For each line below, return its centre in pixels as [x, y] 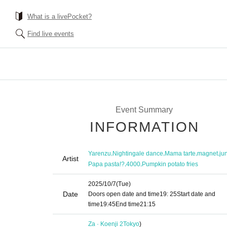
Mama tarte [180, 153]
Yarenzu [100, 153]
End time [128, 204]
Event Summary [144, 110]
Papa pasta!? [106, 164]
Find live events [51, 34]
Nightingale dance [138, 153]
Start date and [196, 194]
